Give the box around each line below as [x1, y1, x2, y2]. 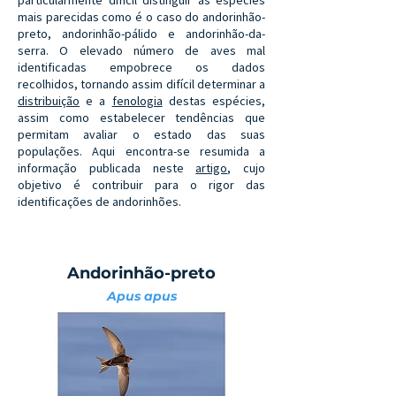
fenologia [111, 93, 163, 109]
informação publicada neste [18, 160, 196, 176]
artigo [195, 160, 228, 176]
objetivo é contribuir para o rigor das [18, 177, 265, 193]
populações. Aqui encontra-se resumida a [18, 143, 265, 159]
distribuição [18, 93, 80, 109]
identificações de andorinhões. [18, 194, 181, 209]
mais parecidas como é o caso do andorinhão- [18, 9, 265, 25]
